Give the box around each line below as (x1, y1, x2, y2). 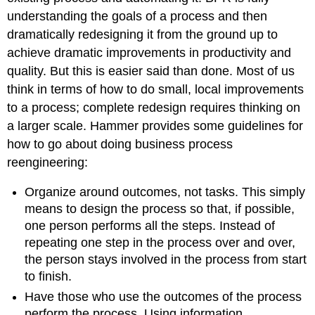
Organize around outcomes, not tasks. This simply (25, 185, 306, 200)
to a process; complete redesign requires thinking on (7, 100, 301, 115)
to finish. (25, 269, 72, 284)
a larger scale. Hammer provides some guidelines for (7, 118, 304, 133)
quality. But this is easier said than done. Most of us (7, 63, 295, 78)
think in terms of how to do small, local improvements (7, 82, 304, 96)
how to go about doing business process (7, 136, 233, 151)
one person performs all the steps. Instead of (25, 219, 276, 233)
